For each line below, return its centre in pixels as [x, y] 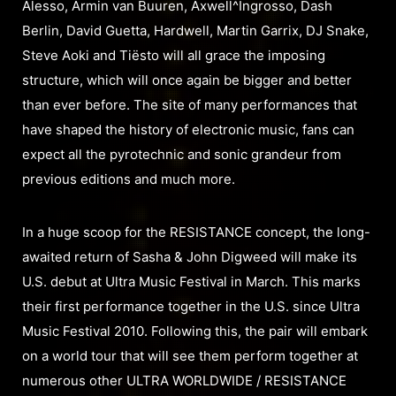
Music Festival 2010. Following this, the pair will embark [195, 331]
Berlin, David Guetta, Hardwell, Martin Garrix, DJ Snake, [195, 30]
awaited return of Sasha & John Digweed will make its [190, 256]
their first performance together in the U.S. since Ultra [191, 306]
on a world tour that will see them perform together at [190, 355]
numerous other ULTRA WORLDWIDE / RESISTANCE [184, 380]
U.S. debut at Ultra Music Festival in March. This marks [191, 281]
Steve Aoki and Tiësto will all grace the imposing [174, 55]
